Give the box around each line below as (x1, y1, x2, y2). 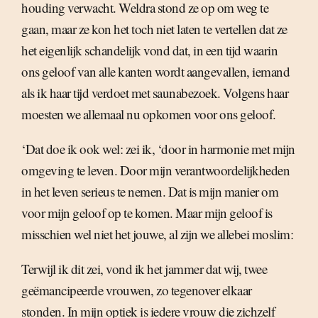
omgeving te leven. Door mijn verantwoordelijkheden (21, 161, 290, 180)
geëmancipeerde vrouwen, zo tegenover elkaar (21, 281, 252, 300)
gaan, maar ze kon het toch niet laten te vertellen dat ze (21, 20, 287, 38)
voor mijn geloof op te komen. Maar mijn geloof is (21, 204, 273, 222)
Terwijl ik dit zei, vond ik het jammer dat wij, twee (21, 260, 267, 278)
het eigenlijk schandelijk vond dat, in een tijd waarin (21, 41, 278, 60)
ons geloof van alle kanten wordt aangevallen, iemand (21, 62, 290, 81)
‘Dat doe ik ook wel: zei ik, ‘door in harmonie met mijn (21, 140, 295, 158)
